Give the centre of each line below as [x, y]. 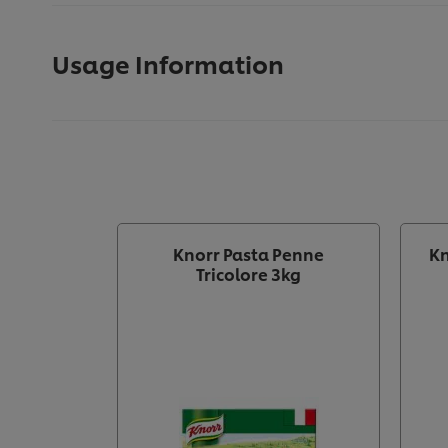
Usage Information [168, 63]
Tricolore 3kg [248, 274]
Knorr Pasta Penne [248, 254]
